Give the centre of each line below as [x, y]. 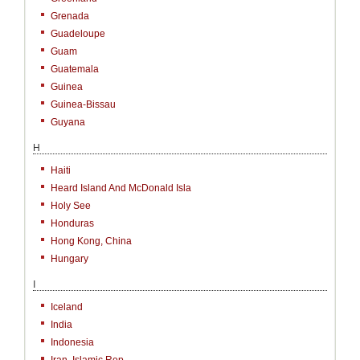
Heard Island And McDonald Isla [121, 188]
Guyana [68, 122]
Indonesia [72, 342]
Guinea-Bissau [83, 104]
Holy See [71, 206]
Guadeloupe [78, 34]
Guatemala [75, 69]
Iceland [67, 307]
